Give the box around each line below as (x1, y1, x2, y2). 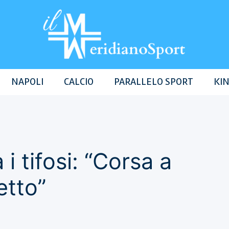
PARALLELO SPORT (113, 75, 193, 88)
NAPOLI (11, 75, 43, 88)
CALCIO (63, 75, 94, 88)
